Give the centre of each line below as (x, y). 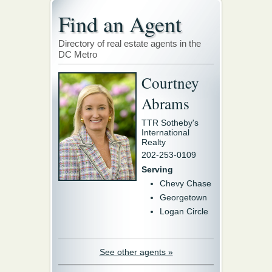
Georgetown (183, 197)
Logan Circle (184, 211)
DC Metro (78, 54)
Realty (154, 142)
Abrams (165, 103)
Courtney (170, 82)
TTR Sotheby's (170, 122)
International (165, 132)
